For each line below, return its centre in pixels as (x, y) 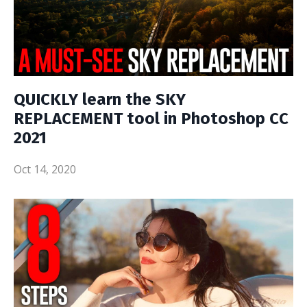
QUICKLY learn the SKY (100, 100)
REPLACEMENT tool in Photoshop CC (151, 119)
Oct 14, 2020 (45, 170)
